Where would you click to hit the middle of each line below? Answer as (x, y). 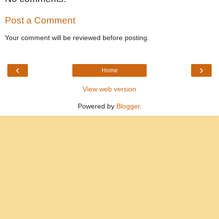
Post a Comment (40, 20)
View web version (109, 89)
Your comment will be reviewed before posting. (77, 37)
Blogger (128, 106)
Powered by (97, 106)
